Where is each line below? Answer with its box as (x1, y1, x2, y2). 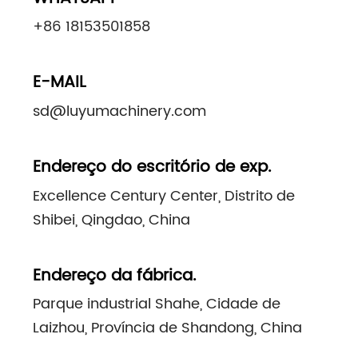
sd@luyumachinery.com (32, 100, 206, 124)
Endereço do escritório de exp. (32, 153, 272, 181)
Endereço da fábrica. (32, 262, 197, 289)
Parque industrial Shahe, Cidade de (32, 292, 280, 316)
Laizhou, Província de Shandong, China (32, 316, 302, 340)
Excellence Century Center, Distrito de (32, 184, 295, 208)
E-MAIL (32, 70, 86, 97)
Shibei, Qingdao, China (32, 208, 190, 232)
